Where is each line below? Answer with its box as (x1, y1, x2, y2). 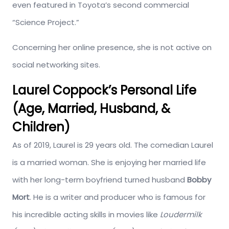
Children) (12, 118, 70, 135)
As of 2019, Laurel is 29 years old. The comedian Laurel (12, 139, 213, 150)
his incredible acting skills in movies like (12, 209, 160, 220)
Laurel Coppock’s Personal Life (12, 81, 196, 99)
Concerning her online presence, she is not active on (12, 41, 212, 53)
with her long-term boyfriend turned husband (12, 174, 187, 185)
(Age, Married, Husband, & (12, 100, 170, 117)
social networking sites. (12, 59, 100, 70)
